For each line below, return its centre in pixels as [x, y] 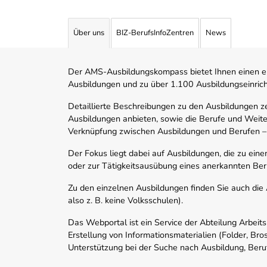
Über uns [89, 33]
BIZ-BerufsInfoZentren [155, 33]
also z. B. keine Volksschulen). [125, 201]
